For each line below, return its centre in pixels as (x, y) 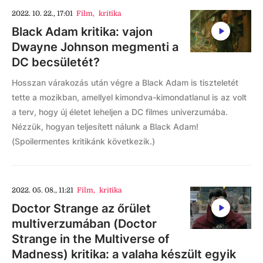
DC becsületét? (56, 62)
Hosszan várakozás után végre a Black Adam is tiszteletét (125, 82)
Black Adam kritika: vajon (82, 32)
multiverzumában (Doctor (84, 224)
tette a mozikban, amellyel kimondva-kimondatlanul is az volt (129, 97)
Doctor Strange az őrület (81, 208)
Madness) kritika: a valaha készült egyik (124, 254)
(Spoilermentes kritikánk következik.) (83, 141)
